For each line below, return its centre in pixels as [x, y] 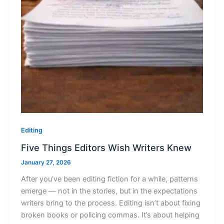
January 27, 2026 [46, 163]
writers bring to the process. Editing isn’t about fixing [110, 203]
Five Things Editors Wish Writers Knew [106, 148]
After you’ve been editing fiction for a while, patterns [109, 179]
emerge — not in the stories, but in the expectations [109, 191]
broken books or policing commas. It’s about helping [110, 215]
